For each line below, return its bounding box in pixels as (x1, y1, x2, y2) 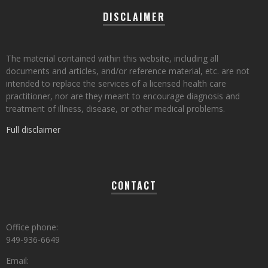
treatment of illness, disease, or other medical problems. (6, 102, 225, 114)
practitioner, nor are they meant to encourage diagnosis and (6, 90, 240, 102)
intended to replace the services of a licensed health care (6, 77, 226, 89)
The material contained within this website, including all (6, 52, 218, 64)
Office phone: (6, 221, 58, 233)
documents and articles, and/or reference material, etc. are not (6, 65, 249, 77)
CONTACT (111, 178, 157, 193)
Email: (6, 254, 29, 266)
